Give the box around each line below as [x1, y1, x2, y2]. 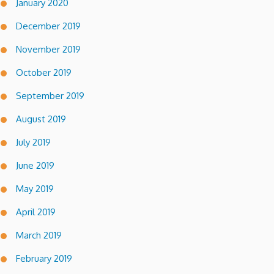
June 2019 [16, 159, 54, 171]
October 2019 [16, 66, 72, 78]
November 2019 [16, 43, 81, 55]
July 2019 [16, 136, 51, 148]
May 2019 [16, 182, 54, 194]
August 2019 [16, 113, 66, 125]
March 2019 [16, 229, 62, 241]
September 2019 [16, 89, 84, 102]
